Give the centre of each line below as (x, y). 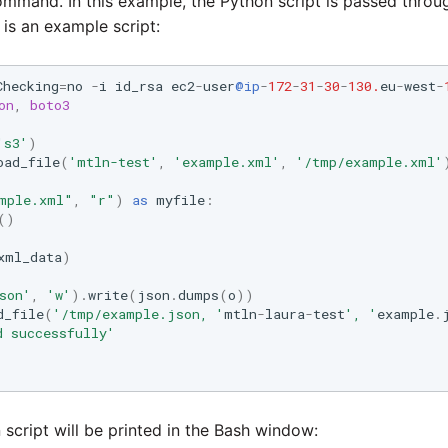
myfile (180, 199)
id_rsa (139, 85)
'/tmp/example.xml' (369, 161)
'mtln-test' (113, 161)
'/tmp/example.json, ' (138, 313)
